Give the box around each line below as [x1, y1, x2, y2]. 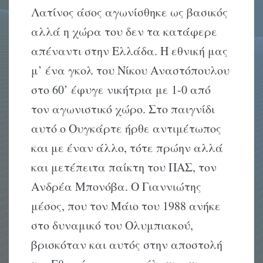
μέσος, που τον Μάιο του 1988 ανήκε [31, 198, 221, 214]
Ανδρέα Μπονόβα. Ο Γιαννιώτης [31, 178, 202, 195]
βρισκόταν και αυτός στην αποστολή [31, 237, 223, 253]
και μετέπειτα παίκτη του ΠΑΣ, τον [31, 159, 217, 176]
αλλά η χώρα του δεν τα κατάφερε [31, 23, 218, 40]
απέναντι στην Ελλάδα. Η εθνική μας [31, 43, 228, 59]
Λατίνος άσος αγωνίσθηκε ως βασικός [31, 4, 228, 21]
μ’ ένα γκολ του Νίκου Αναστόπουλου [31, 62, 230, 79]
